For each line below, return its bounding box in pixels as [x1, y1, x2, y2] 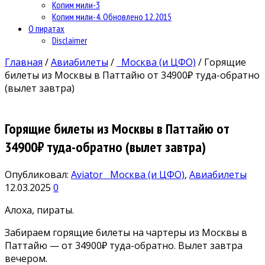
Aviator [71, 167, 105, 181]
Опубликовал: [5, 167, 71, 181]
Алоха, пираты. [5, 203, 74, 216]
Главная [5, 55, 43, 69]
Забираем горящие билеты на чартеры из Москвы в [5, 225, 247, 239]
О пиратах [28, 22, 64, 34]
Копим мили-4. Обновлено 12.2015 [52, 10, 172, 22]
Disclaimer [52, 34, 87, 46]
